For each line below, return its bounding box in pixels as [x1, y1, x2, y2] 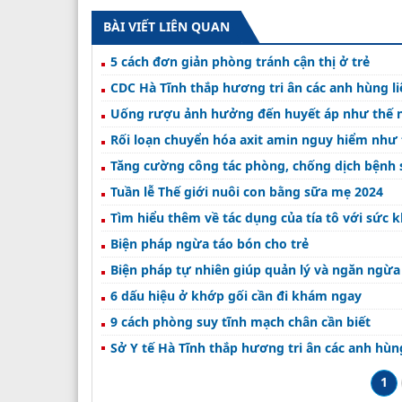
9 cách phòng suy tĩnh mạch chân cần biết [110, 312, 371, 330]
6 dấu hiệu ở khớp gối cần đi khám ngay [110, 286, 362, 304]
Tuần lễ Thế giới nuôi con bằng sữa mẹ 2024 [110, 182, 383, 200]
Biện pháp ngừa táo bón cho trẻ [110, 234, 309, 252]
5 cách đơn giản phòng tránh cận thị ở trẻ [110, 52, 370, 70]
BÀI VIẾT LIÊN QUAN [103, 17, 230, 35]
